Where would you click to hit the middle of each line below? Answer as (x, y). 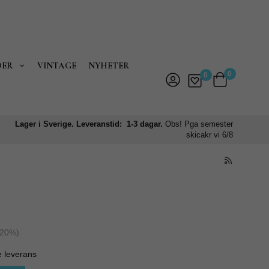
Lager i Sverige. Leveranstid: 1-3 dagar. (90, 124)
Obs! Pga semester (199, 124)
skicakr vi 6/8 (210, 135)
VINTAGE (57, 65)
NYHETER (109, 65)
